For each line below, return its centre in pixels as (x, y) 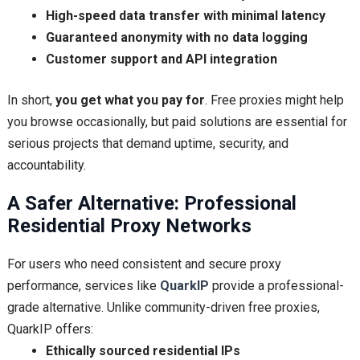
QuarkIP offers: (50, 329)
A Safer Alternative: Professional (151, 204)
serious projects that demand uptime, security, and (147, 144)
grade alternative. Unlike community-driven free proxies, (163, 308)
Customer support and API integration (161, 59)
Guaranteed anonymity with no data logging (176, 38)
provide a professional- (276, 286)
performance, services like (83, 286)
